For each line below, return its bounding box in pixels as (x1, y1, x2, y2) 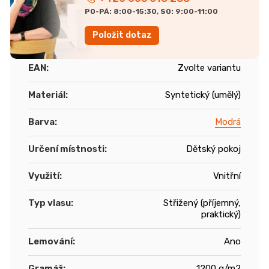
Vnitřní (213, 170, 241, 181)
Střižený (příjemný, (163, 197, 241, 208)
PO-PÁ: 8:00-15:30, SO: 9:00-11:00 (85, 7, 218, 16)
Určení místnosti (28, 143, 104, 154)
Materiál (28, 89, 65, 100)
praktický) (201, 208, 241, 220)
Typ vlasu (28, 197, 71, 208)
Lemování (28, 235, 73, 247)
